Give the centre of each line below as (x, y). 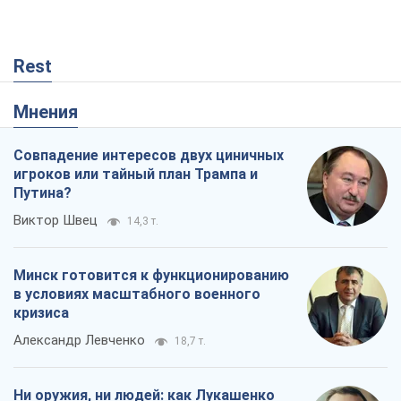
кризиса (41, 313)
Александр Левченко (79, 341)
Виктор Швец (55, 221)
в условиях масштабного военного (137, 294)
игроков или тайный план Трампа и (136, 175)
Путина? (43, 193)
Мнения (53, 112)
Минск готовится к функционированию (151, 276)
